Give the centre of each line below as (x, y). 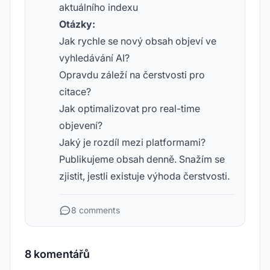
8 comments (96, 210)
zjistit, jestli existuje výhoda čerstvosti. (144, 176)
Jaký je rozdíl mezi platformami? (132, 142)
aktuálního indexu (99, 7)
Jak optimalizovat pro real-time (130, 108)
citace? (75, 92)
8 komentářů (57, 254)
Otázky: (77, 24)
